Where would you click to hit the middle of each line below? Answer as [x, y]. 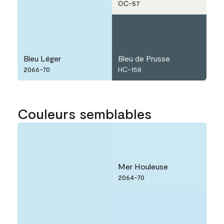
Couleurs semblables [84, 114]
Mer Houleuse [143, 166]
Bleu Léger [42, 58]
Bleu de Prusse [144, 58]
